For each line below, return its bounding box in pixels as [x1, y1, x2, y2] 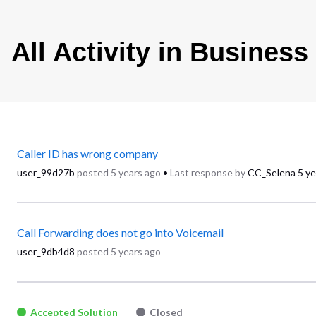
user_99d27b [17, 166, 75, 178]
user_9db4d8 [17, 245, 75, 258]
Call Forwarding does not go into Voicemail [17, 226, 224, 240]
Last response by [170, 166, 245, 178]
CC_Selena [248, 166, 296, 178]
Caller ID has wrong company [17, 146, 158, 160]
